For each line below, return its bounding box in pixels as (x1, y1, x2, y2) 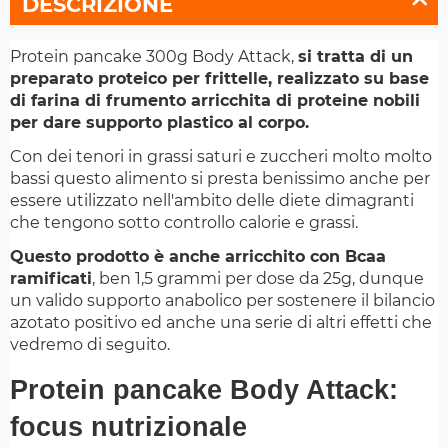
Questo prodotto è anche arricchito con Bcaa (10, 247, 386, 267)
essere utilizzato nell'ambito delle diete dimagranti (10, 191, 414, 211)
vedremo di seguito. (10, 335, 170, 355)
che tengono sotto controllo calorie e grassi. (10, 213, 358, 233)
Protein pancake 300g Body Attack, (10, 47, 298, 67)
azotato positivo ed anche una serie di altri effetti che (10, 313, 432, 333)
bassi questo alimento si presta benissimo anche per (10, 169, 430, 189)
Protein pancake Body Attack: (10, 375, 398, 406)
